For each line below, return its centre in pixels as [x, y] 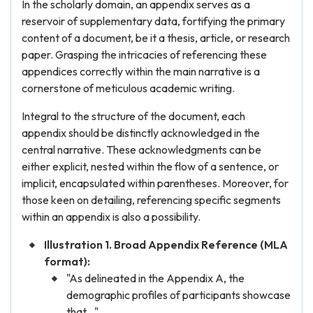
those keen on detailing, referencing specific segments [151, 200]
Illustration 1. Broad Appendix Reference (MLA [166, 245]
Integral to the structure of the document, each [133, 116]
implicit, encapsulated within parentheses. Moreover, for [155, 183]
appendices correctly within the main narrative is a [141, 71]
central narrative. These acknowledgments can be [141, 150]
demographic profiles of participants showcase [179, 295]
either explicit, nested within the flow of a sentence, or [150, 166]
